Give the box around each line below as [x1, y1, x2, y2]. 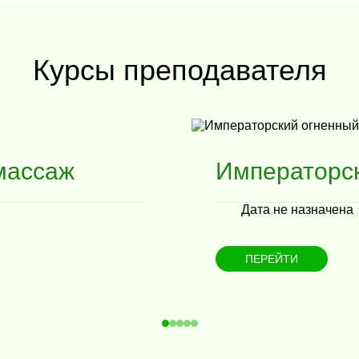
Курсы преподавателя [32, 54, 327, 87]
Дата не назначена [241, 203, 353, 216]
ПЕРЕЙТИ [245, 252, 298, 265]
